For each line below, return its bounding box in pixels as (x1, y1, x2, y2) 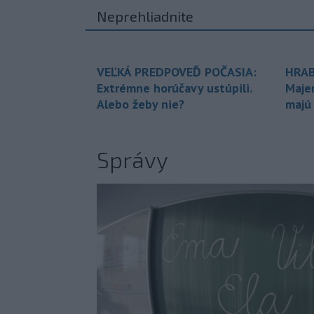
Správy (97, 146, 168, 173)
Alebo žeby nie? (97, 96, 184, 113)
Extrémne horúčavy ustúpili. (97, 80, 252, 97)
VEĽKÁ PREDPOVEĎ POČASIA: (97, 64, 257, 81)
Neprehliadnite (97, 8, 193, 25)
